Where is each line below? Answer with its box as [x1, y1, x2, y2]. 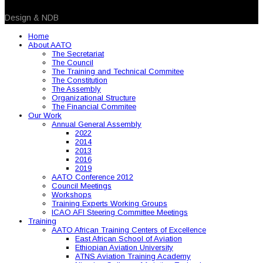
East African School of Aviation [75, 234, 182, 243]
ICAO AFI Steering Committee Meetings [52, 207, 188, 217]
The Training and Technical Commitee [52, 66, 184, 76]
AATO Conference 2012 [52, 172, 133, 181]
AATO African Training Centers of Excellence [52, 225, 206, 234]
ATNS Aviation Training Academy [75, 251, 191, 261]
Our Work [28, 110, 62, 120]
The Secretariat [52, 49, 104, 58]
